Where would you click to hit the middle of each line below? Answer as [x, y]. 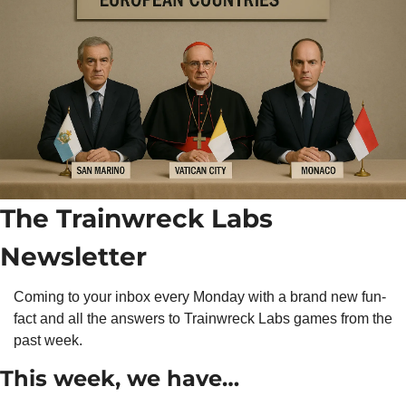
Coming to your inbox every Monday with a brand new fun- [200, 296]
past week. [48, 340]
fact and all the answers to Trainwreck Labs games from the [203, 318]
